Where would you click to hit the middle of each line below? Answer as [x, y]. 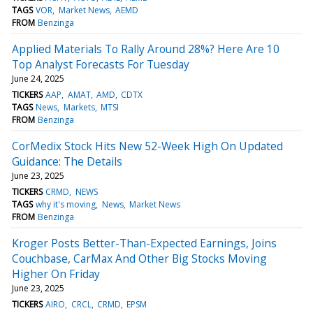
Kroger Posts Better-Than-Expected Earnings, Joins [144, 243]
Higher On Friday [56, 274]
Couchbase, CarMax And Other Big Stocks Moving [139, 258]
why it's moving [66, 204]
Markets [79, 107]
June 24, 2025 [38, 78]
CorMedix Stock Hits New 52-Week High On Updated [147, 146]
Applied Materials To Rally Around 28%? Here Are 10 [146, 49]
